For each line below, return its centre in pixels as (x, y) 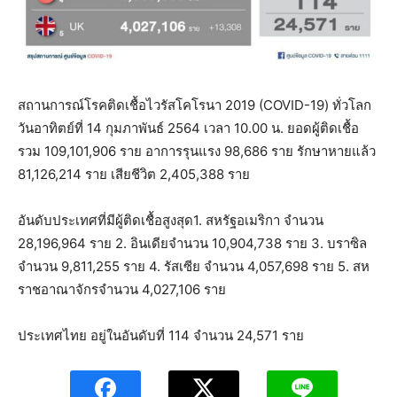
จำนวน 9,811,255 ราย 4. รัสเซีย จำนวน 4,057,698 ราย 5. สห (194, 266)
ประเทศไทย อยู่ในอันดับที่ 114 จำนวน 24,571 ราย (161, 335)
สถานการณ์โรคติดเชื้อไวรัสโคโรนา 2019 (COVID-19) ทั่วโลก (195, 105)
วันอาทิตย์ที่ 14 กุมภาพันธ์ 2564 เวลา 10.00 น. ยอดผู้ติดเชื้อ (188, 128)
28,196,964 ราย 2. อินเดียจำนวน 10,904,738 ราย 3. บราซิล (192, 243)
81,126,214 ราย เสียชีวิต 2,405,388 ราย (134, 174)
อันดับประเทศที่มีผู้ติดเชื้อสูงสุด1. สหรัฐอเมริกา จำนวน (171, 220)
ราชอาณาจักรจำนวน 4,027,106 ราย (122, 289)
